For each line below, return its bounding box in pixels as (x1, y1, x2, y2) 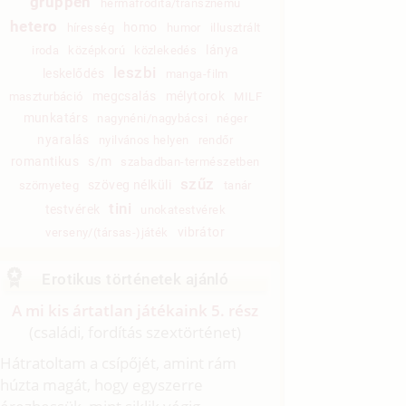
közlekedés (134, 43, 198, 58)
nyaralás (37, 132, 90, 148)
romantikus (10, 154, 80, 169)
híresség (66, 21, 115, 35)
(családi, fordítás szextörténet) (29, 322, 242, 343)
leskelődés (42, 66, 105, 82)
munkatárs (23, 111, 89, 126)
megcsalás (92, 89, 157, 104)
